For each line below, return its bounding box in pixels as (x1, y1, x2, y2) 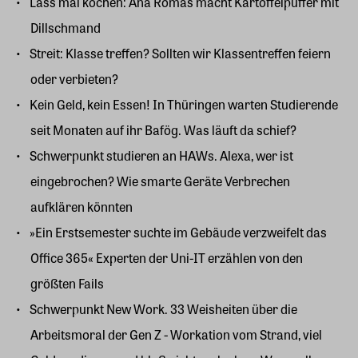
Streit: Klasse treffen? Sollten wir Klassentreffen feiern (30, 43, 331, 62)
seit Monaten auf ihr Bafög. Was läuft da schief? (30, 120, 296, 139)
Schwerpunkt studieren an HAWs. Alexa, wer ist (30, 145, 293, 165)
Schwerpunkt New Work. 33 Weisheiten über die (30, 299, 297, 318)
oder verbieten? (30, 69, 118, 88)
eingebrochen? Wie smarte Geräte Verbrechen (30, 171, 290, 190)
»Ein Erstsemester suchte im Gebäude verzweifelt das (30, 222, 327, 241)
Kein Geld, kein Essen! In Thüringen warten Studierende (30, 94, 338, 113)
